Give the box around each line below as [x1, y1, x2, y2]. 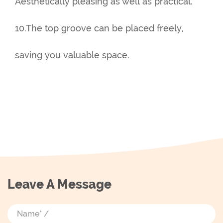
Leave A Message [7, 177, 111, 192]
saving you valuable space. [15, 50, 129, 60]
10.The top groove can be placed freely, [15, 23, 184, 33]
